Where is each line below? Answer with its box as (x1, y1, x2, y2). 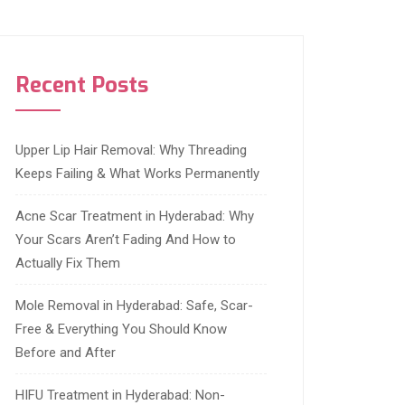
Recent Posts (15, 71, 148, 100)
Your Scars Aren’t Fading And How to (15, 231, 236, 249)
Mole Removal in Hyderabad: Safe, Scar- (15, 297, 253, 315)
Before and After (15, 344, 116, 362)
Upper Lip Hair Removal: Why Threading (15, 142, 247, 159)
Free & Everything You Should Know (15, 321, 227, 338)
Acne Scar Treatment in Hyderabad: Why (15, 208, 254, 225)
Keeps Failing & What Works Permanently (15, 165, 259, 183)
